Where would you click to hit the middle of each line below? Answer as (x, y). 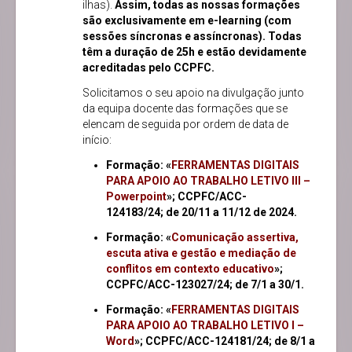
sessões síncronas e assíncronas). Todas (192, 37)
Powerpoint (136, 197)
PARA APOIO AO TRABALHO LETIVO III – (208, 181)
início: (97, 140)
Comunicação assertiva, (235, 238)
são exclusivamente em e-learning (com (187, 21)
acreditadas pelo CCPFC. (148, 68)
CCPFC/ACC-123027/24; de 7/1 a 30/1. (206, 285)
